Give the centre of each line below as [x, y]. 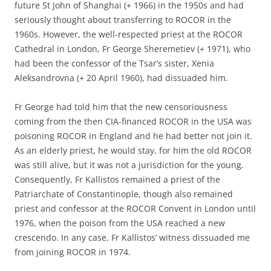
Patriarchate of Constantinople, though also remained [124, 194]
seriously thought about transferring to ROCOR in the [123, 19]
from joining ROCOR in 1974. [73, 252]
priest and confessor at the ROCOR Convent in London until [135, 208]
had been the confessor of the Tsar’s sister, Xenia [114, 63]
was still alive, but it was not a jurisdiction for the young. [129, 165]
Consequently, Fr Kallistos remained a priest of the [117, 179]
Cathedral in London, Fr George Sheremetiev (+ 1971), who [132, 48]
